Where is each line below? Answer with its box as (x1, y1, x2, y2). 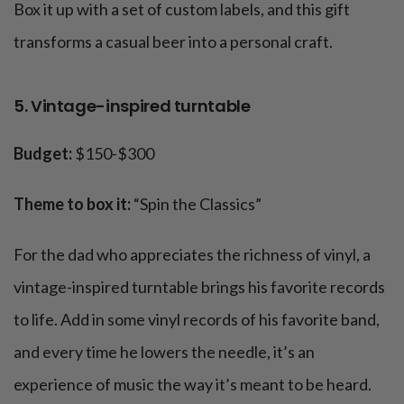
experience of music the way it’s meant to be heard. (14, 374, 372, 395)
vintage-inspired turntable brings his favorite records (14, 277, 385, 298)
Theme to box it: (14, 194, 133, 215)
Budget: (14, 143, 75, 164)
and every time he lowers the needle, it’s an (14, 342, 315, 363)
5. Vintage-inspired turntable (14, 95, 251, 118)
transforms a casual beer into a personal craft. (14, 32, 333, 52)
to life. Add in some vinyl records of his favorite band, (14, 309, 380, 330)
